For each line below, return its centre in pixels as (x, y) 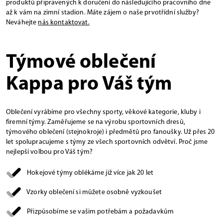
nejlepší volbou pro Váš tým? (49, 152)
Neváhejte (22, 23)
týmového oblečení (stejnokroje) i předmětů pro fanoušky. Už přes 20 (111, 132)
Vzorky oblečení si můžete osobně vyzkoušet (94, 193)
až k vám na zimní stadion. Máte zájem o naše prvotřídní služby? (103, 13)
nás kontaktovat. (64, 23)
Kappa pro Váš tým (89, 85)
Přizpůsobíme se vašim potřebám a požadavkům (101, 212)
